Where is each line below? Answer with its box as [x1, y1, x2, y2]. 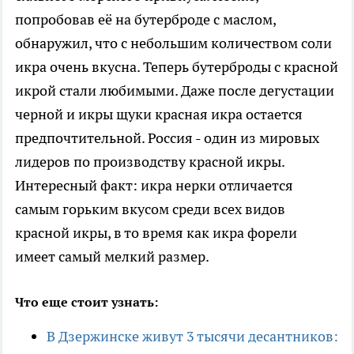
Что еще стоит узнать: [15, 294, 158, 311]
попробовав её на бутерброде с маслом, [15, 10, 276, 29]
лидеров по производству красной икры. [15, 153, 284, 171]
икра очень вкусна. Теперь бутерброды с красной [15, 58, 338, 77]
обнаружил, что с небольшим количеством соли [15, 34, 332, 53]
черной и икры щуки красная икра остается [15, 105, 303, 124]
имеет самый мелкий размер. [15, 247, 209, 266]
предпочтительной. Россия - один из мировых [15, 129, 319, 148]
